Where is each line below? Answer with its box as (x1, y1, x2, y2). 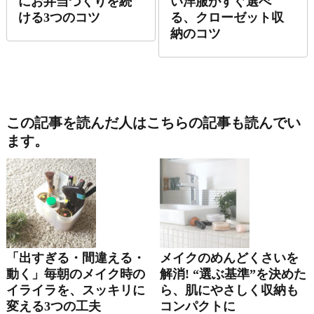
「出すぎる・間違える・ (6, 250, 145, 265)
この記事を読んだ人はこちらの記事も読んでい (6, 115, 301, 131)
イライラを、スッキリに (6, 282, 145, 297)
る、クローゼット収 (170, 10, 284, 25)
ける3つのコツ (18, 10, 100, 25)
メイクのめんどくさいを (160, 250, 299, 265)
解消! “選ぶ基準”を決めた (160, 266, 307, 281)
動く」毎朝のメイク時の (6, 266, 145, 281)
